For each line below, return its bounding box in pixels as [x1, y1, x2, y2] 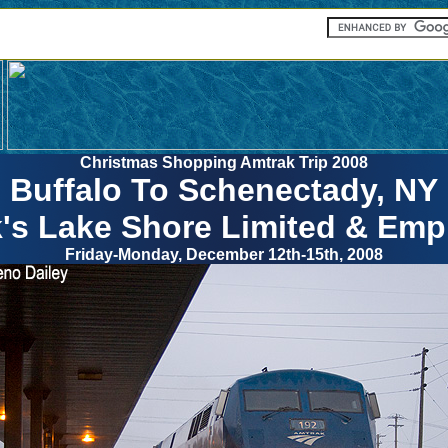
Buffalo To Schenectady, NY [10, 172, 438, 208]
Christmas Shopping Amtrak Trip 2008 [80, 154, 368, 171]
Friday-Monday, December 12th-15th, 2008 [65, 246, 383, 263]
